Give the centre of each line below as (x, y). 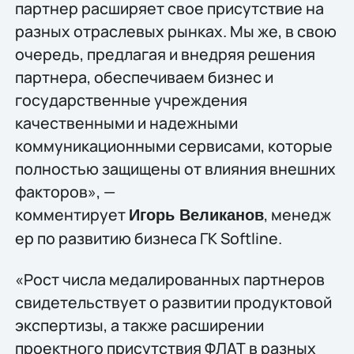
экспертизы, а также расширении (139, 325)
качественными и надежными (126, 123)
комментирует (72, 215)
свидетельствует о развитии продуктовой (173, 302)
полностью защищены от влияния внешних (175, 169)
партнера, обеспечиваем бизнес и (144, 77)
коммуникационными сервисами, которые (173, 146)
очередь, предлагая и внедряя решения (165, 55)
